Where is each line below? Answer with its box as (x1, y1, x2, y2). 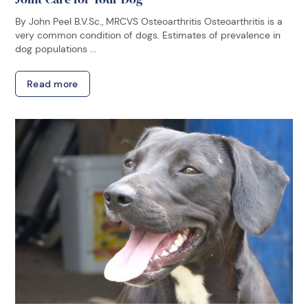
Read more (27, 77, 78, 90)
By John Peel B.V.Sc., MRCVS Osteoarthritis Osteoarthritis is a (15, 14, 283, 27)
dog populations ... (15, 42, 96, 55)
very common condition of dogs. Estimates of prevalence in (15, 28, 280, 41)
